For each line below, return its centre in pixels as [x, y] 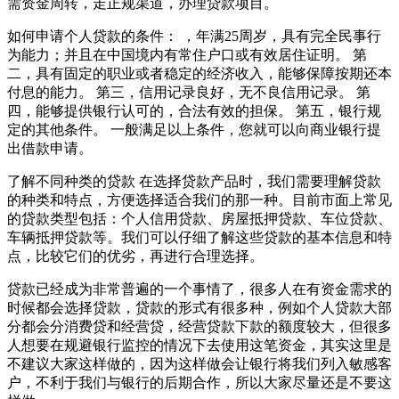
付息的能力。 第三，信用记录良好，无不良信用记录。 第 [189, 92]
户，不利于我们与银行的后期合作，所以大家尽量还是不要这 [199, 382]
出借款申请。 [50, 148]
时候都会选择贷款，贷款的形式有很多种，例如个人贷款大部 [199, 307]
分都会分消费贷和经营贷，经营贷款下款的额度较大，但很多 [199, 326]
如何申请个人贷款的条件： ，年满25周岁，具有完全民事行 [194, 36]
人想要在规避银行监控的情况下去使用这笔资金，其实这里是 [199, 345]
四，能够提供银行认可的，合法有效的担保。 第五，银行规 [194, 110]
